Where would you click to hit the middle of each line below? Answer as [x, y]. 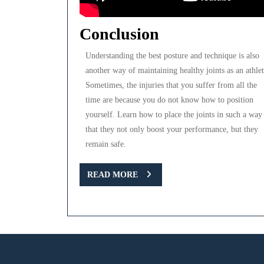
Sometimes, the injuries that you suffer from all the [171, 85]
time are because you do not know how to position [169, 100]
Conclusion [119, 34]
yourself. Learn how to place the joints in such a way [174, 115]
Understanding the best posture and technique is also [172, 56]
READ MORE [113, 175]
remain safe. [106, 144]
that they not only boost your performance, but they [172, 130]
